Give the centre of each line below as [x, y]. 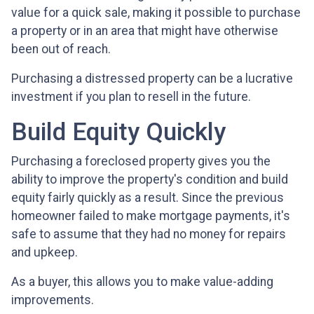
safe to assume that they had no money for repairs [149, 234]
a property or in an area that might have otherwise [145, 31]
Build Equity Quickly [118, 132]
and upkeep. [45, 253]
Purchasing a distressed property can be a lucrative [152, 79]
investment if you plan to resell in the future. [131, 97]
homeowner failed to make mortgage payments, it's [151, 216]
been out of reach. [62, 49]
